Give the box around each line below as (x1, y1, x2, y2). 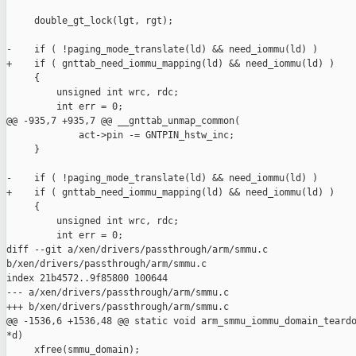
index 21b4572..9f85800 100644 (6, 273, 168, 284)
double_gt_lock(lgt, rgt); (6, 15, 173, 27)
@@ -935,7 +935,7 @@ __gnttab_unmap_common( (6, 115, 240, 127)
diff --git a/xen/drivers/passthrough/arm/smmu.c (6, 244, 273, 256)
